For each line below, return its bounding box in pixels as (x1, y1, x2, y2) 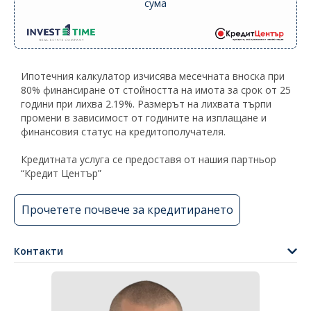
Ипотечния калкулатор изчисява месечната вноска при (21, 69, 285, 83)
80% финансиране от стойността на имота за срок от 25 (21, 83, 291, 96)
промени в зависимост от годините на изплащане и (21, 110, 267, 124)
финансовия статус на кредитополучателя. (21, 124, 226, 138)
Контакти (14, 244, 63, 258)
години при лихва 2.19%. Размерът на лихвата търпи (21, 96, 271, 110)
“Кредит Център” (21, 166, 101, 180)
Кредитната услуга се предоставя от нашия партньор (21, 152, 276, 166)
